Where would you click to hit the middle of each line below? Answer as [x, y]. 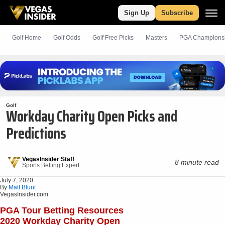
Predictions [36, 134]
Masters [156, 37]
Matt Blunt [22, 188]
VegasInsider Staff [48, 159]
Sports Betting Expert [51, 165]
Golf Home [27, 37]
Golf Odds [67, 37]
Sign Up [137, 13]
